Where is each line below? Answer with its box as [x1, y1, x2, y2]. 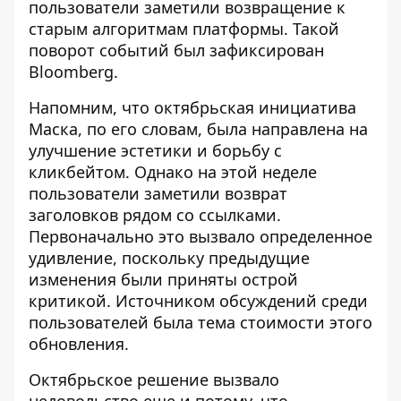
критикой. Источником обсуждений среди [29, 290, 368, 311]
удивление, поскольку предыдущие [29, 247, 310, 269]
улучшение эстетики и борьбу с [29, 140, 282, 161]
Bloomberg [29, 61, 114, 82]
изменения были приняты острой [29, 269, 298, 290]
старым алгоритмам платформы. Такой [29, 18, 339, 39]
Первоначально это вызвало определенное [29, 226, 372, 247]
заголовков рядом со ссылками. [29, 204, 281, 226]
